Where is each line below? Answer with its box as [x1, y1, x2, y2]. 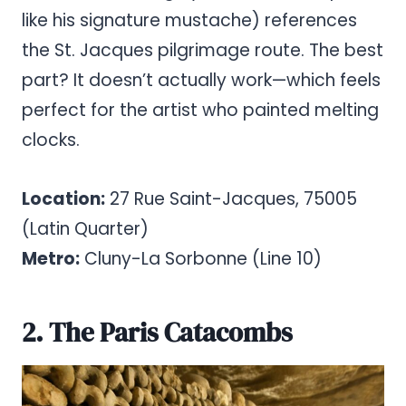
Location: [22, 187, 105, 212]
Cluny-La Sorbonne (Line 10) [80, 246, 322, 272]
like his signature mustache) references [22, 8, 357, 34]
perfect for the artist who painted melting [22, 98, 379, 123]
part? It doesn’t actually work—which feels [22, 68, 381, 93]
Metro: [22, 246, 80, 272]
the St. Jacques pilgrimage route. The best [22, 38, 383, 63]
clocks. [22, 128, 80, 153]
